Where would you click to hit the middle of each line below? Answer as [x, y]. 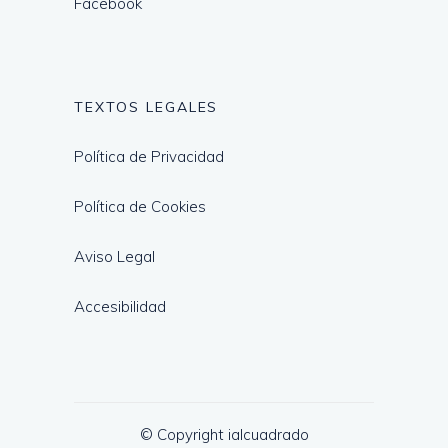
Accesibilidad [120, 307]
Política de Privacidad [149, 157]
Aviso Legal [114, 257]
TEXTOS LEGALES [146, 107]
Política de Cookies [140, 207]
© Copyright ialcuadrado [224, 435]
